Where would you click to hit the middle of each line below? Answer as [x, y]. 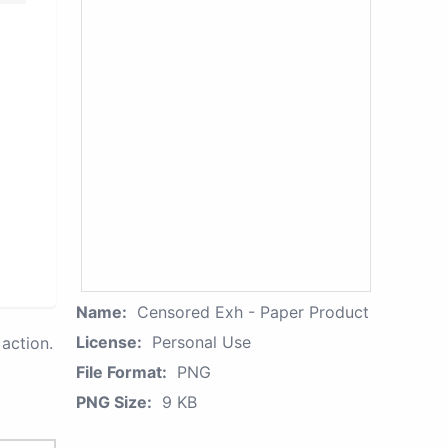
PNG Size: [114, 402]
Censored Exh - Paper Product [253, 312]
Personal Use [201, 342]
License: [109, 342]
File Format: [121, 372]
